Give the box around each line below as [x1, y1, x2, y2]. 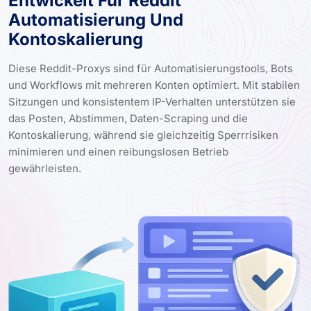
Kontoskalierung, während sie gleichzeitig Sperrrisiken [8, 128, 278, 142]
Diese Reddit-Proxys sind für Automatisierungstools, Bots [8, 61, 293, 75]
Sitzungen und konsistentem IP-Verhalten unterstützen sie [8, 94, 296, 108]
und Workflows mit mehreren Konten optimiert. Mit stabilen [8, 78, 300, 92]
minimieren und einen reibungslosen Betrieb [8, 144, 228, 158]
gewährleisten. [8, 161, 81, 175]
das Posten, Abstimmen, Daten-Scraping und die [8, 111, 248, 125]
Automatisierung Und [8, 9, 183, 30]
